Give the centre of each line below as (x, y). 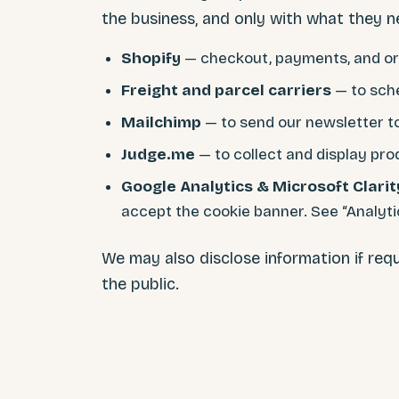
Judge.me (158, 154)
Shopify (151, 58)
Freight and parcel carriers (226, 90)
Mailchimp (161, 122)
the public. (140, 284)
